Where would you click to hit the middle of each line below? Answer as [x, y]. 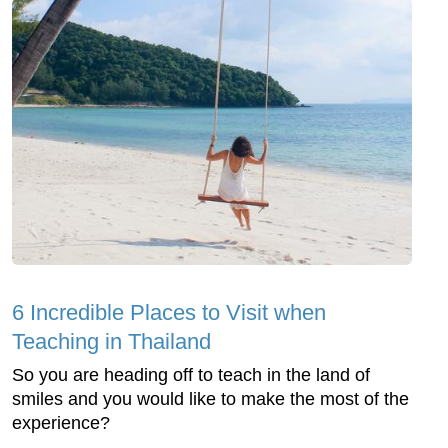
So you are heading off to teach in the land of [191, 375]
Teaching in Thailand [111, 342]
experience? [61, 423]
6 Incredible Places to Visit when [169, 313]
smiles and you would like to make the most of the [210, 399]
